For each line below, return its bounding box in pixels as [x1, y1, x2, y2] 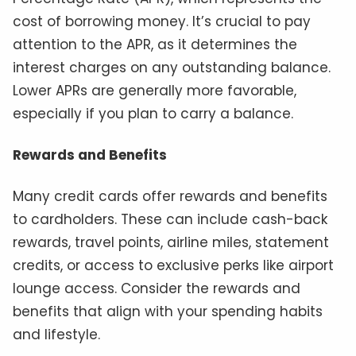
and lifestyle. [13, 324, 100, 344]
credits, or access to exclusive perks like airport [13, 255, 334, 275]
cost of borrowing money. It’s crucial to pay [13, 12, 311, 32]
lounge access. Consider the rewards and [13, 278, 300, 298]
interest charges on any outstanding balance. [13, 58, 331, 78]
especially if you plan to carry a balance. [13, 104, 293, 124]
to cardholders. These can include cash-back [13, 209, 327, 229]
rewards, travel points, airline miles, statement [13, 232, 329, 252]
